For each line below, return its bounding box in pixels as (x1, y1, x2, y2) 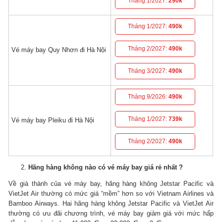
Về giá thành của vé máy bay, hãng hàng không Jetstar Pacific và (8, 179, 214, 187)
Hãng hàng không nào (28, 163, 99, 171)
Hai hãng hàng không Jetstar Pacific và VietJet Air (62, 199, 214, 207)
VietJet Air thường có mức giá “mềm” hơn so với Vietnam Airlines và (8, 189, 214, 197)
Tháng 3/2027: (128, 67, 169, 75)
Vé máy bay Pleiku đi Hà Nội (11, 116, 95, 124)
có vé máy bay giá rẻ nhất (98, 163, 177, 171)
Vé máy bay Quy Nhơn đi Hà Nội (11, 46, 107, 54)
